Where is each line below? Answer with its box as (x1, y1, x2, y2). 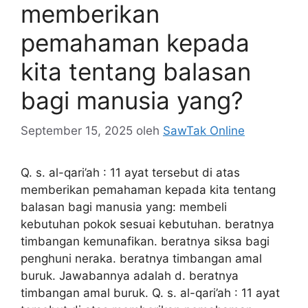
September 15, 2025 (21, 124, 133, 137)
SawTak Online (163, 124, 245, 137)
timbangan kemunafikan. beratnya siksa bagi (21, 234, 269, 248)
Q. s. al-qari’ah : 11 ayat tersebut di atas (21, 166, 240, 179)
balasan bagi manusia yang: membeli (21, 200, 227, 214)
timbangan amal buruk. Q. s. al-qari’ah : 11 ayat (21, 286, 280, 300)
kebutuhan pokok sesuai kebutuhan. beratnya (21, 217, 274, 231)
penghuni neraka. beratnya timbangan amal (21, 252, 262, 265)
